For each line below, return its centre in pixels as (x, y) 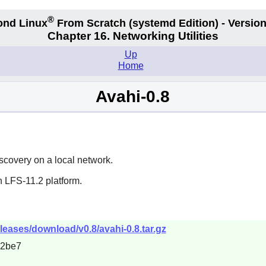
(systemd (152, 23)
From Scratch (91, 23)
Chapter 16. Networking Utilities (133, 36)
